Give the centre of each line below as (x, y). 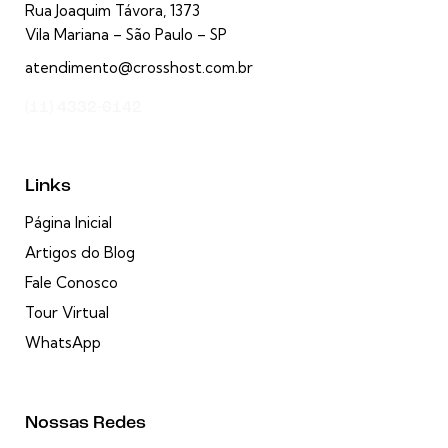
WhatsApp (63, 343)
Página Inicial (68, 223)
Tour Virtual (67, 313)
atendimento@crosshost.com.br (139, 68)
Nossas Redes (85, 424)
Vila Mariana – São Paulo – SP (126, 35)
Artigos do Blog (80, 253)
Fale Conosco (71, 283)
